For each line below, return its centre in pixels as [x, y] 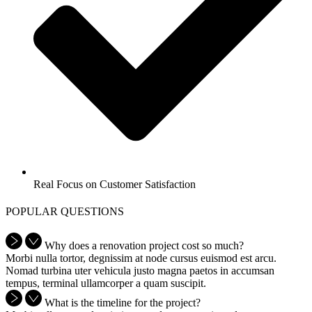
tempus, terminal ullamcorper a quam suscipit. [106, 283]
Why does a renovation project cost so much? [144, 246]
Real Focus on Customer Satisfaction [115, 184]
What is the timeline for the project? [123, 303]
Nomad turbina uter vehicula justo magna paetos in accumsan [140, 271]
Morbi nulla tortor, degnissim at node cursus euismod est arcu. [141, 258]
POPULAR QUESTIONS [65, 212]
